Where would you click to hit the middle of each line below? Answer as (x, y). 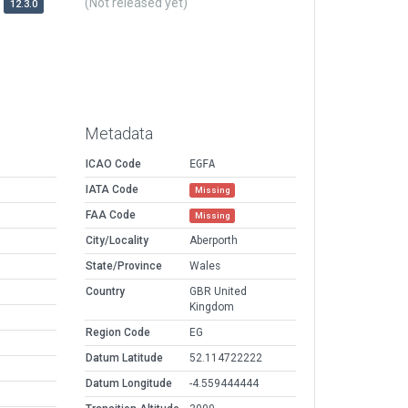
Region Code (118, 333)
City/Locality (117, 241)
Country (105, 292)
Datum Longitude (129, 384)
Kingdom (212, 307)
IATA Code (112, 190)
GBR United (218, 292)
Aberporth (214, 241)
